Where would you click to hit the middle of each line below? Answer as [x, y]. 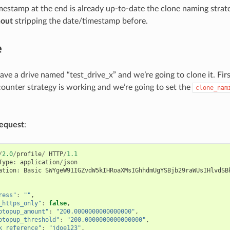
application [40, 162]
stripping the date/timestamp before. [80, 21]
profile [29, 154]
